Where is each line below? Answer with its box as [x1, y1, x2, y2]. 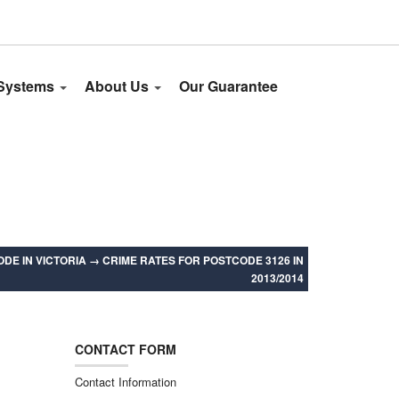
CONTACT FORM [74, 340, 176, 358]
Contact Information [74, 373, 176, 390]
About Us [85, 76, 152, 96]
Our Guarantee [179, 76, 278, 96]
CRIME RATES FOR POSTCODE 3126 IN [102, 252, 304, 268]
